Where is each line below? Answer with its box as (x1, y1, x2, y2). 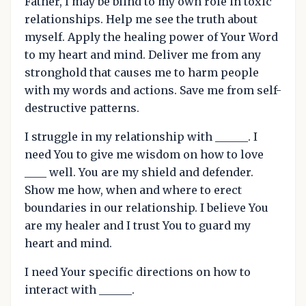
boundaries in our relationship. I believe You (25, 200, 268, 214)
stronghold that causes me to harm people (25, 65, 259, 79)
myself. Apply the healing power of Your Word (25, 29, 278, 44)
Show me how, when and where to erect (25, 182, 242, 197)
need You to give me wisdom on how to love (25, 147, 264, 161)
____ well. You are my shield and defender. (25, 165, 253, 179)
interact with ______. (25, 282, 135, 296)
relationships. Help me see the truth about (25, 12, 258, 26)
